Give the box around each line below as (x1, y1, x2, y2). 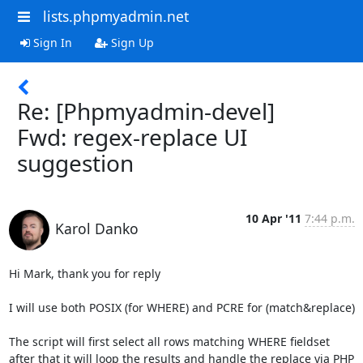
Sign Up (107, 34, 154, 50)
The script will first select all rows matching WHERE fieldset (8, 333, 330, 349)
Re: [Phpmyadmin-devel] (17, 95, 275, 126)
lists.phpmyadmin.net (42, 6, 189, 26)
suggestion (17, 147, 134, 178)
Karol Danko (54, 218, 139, 238)
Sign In (29, 34, 72, 50)
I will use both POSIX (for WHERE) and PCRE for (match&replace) (8, 299, 355, 315)
